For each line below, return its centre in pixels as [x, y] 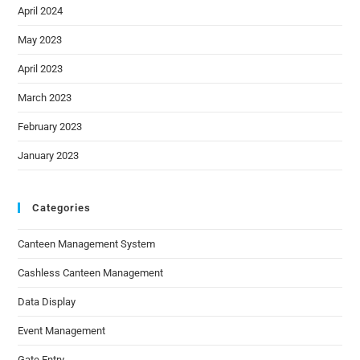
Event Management [62, 331]
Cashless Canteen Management [91, 273]
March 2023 [45, 98]
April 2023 [41, 69]
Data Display [47, 302]
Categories [62, 208]
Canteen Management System [87, 244]
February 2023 [50, 127]
